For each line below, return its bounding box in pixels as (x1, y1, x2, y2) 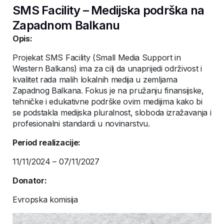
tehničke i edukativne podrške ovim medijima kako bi (12, 96, 202, 106)
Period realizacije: (12, 137, 80, 147)
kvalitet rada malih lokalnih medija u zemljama (12, 74, 177, 84)
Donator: (12, 175, 47, 185)
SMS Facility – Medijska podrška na (12, 3, 204, 17)
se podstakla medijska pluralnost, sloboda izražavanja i (12, 107, 211, 117)
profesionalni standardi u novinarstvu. (12, 118, 150, 128)
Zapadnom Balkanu (12, 18, 120, 32)
